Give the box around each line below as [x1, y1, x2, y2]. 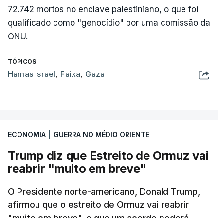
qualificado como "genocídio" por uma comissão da [8, 18, 210, 28]
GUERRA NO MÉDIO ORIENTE [54, 130, 149, 139]
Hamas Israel [8, 69, 56, 79]
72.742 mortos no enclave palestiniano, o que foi [8, 4, 198, 14]
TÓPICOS [8, 58, 36, 65]
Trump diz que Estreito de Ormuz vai [8, 148, 209, 163]
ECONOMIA [8, 130, 46, 139]
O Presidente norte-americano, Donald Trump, [8, 186, 200, 197]
